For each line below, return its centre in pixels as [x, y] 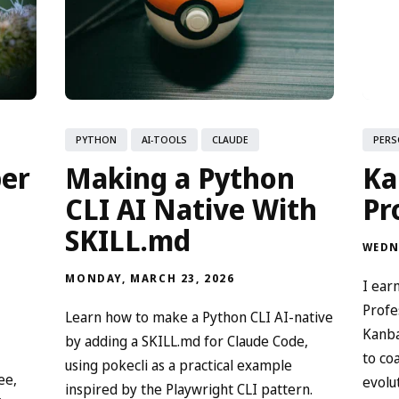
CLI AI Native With [191, 208]
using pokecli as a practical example [179, 365]
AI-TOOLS [165, 139]
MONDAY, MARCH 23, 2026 [150, 278]
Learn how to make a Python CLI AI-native [199, 317]
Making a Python [180, 177]
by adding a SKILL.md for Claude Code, [187, 341]
